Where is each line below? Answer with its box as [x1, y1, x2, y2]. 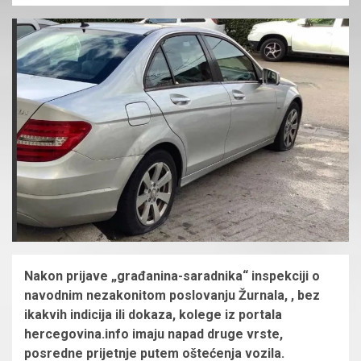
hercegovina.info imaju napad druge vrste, [24, 326, 283, 342]
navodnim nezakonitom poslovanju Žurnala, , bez [24, 287, 320, 303]
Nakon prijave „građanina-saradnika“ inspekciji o [24, 268, 320, 284]
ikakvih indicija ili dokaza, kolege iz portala [24, 306, 282, 322]
